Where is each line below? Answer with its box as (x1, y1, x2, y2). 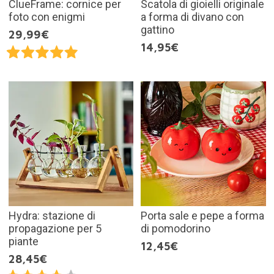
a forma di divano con (141, 10, 244, 24)
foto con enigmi (8, 10, 85, 24)
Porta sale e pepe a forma (141, 209, 264, 223)
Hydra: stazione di (8, 209, 95, 223)
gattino (141, 23, 174, 37)
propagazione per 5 (8, 222, 102, 235)
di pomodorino (141, 222, 210, 235)
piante (8, 235, 39, 248)
